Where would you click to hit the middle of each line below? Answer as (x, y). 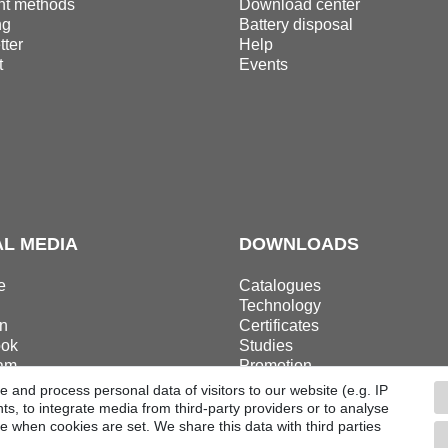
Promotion (275, 366)
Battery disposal (296, 25)
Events (263, 65)
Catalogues (280, 286)
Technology (280, 306)
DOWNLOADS (299, 244)
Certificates (279, 326)
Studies (266, 346)
